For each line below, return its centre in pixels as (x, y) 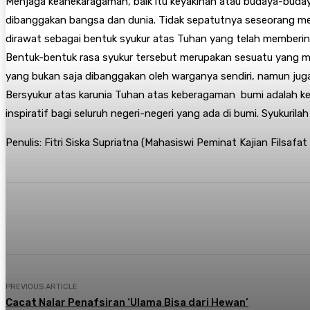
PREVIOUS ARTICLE (42, 286)
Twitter (155, 218)
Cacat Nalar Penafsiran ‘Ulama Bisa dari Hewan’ (127, 302)
